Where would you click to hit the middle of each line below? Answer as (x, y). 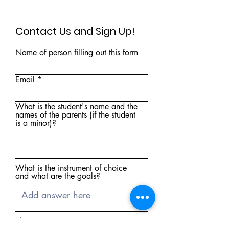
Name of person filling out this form (77, 52)
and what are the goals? (58, 176)
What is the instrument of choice (71, 168)
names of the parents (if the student (75, 115)
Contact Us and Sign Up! (75, 31)
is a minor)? (36, 123)
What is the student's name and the (76, 107)
